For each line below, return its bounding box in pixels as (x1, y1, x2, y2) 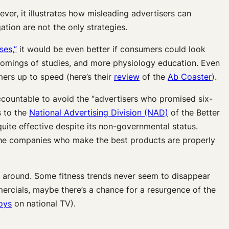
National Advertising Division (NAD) (29, 107, 168, 118)
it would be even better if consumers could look (17, 44, 205, 55)
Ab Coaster (168, 72, 212, 82)
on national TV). (12, 198, 76, 209)
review (114, 72, 140, 82)
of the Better (168, 107, 220, 118)
